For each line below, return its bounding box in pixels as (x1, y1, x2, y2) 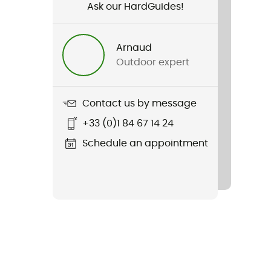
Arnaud (116, 42, 152, 53)
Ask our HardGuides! (87, 1, 184, 11)
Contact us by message (82, 99, 197, 109)
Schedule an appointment (82, 139, 208, 149)
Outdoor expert (116, 57, 190, 67)
